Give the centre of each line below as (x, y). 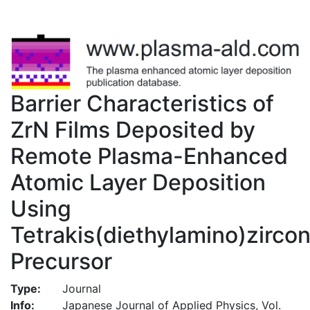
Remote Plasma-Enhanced (149, 156)
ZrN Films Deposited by (133, 129)
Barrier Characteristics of (142, 103)
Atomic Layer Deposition (138, 182)
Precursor (61, 261)
